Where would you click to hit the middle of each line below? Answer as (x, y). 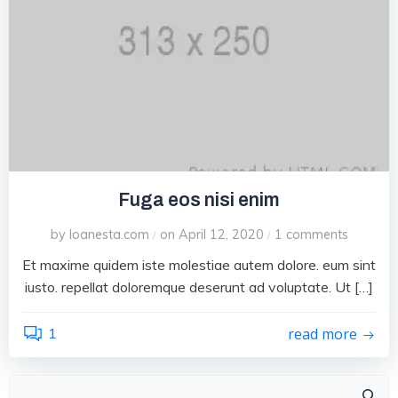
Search (220, 385)
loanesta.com (109, 234)
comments (317, 234)
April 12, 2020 (221, 234)
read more (322, 334)
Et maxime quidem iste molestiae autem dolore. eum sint (199, 264)
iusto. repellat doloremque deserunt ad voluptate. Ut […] (199, 287)
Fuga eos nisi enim (199, 199)
